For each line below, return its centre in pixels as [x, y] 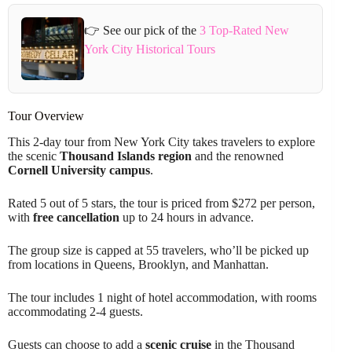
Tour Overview [46, 115]
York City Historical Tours [149, 49]
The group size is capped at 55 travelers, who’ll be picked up [158, 250]
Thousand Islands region [126, 156]
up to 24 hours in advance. [187, 217]
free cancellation [76, 217]
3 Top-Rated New [244, 31]
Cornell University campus [79, 170]
